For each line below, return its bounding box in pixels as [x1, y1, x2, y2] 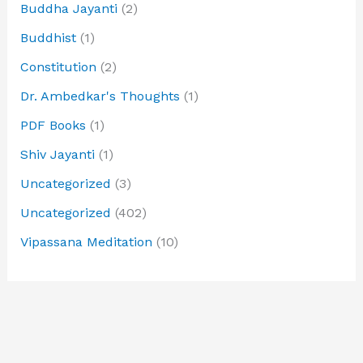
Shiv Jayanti [19, 147, 95, 163]
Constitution [19, 59, 96, 75]
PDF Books [19, 117, 86, 134]
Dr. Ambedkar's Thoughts [19, 88, 180, 105]
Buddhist [19, 30, 76, 46]
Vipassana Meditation [19, 234, 152, 250]
